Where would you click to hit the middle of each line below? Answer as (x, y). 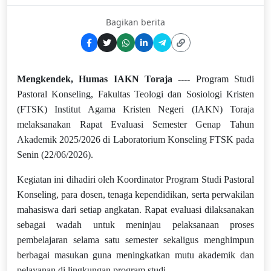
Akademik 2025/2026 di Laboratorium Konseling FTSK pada (135, 139)
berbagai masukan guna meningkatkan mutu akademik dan (135, 255)
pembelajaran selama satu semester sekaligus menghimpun (135, 240)
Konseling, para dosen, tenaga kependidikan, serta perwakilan (135, 194)
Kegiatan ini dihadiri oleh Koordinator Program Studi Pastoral (135, 179)
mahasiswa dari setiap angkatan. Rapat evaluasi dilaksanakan (135, 210)
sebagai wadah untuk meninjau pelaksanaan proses (135, 225)
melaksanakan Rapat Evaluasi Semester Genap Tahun (135, 124)
